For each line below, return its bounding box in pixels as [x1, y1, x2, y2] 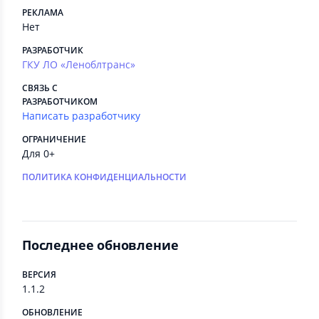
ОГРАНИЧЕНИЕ [22, 133, 86, 145]
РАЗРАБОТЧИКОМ [22, 95, 98, 108]
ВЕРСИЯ [22, 268, 56, 281]
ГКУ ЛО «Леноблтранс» [22, 58, 135, 71]
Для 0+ [22, 147, 55, 160]
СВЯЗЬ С [22, 82, 58, 94]
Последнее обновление [22, 236, 179, 253]
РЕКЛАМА [22, 6, 63, 19]
